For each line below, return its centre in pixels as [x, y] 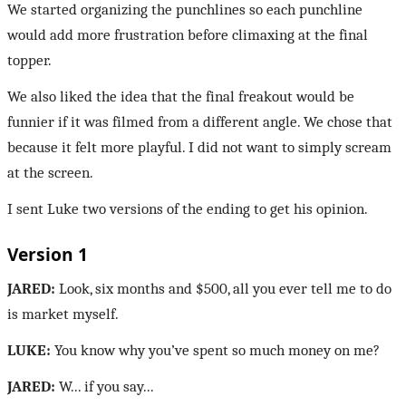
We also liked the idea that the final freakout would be [181, 97]
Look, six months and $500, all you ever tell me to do [223, 289]
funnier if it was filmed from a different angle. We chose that [200, 122]
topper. [29, 61]
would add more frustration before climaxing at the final [188, 35]
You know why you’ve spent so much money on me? [215, 351]
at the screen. [50, 173]
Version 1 [48, 255]
